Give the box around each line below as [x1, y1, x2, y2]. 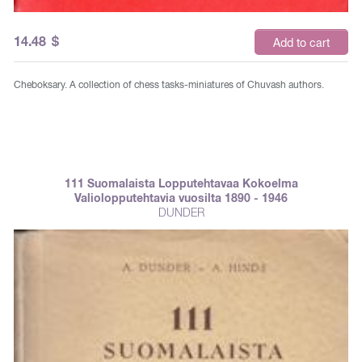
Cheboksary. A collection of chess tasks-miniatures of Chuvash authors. [14, 78, 324, 90]
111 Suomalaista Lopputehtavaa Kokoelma [64, 176, 298, 190]
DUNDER [158, 205, 204, 219]
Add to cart [273, 36, 330, 49]
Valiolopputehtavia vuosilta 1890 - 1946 [74, 191, 288, 204]
